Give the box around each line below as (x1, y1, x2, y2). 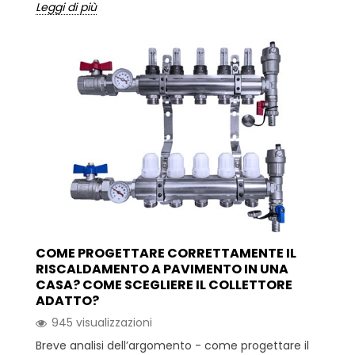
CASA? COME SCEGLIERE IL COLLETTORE (36, 276, 292, 295)
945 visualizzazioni (52, 315, 152, 331)
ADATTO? (36, 292, 99, 311)
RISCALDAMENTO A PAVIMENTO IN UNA (36, 260, 288, 279)
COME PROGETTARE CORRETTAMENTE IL (36, 244, 296, 263)
